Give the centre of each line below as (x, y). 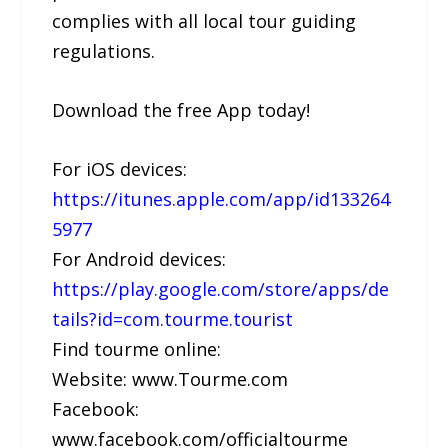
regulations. (104, 51)
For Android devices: (139, 258)
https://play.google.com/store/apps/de (221, 288)
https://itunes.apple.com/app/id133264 (221, 198)
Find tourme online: (137, 348)
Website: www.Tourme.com (170, 378)
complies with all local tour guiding (204, 21)
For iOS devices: (120, 168)
